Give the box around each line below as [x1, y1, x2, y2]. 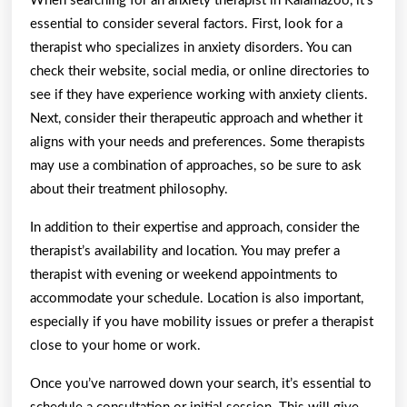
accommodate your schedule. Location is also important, [30, 291, 363, 305]
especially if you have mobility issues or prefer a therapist [30, 314, 373, 329]
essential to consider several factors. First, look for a [30, 16, 342, 31]
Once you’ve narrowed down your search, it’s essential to [30, 376, 372, 391]
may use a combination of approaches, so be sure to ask [30, 158, 362, 173]
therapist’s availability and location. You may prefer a [30, 243, 340, 258]
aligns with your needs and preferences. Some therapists [30, 134, 365, 149]
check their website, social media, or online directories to [30, 64, 370, 78]
